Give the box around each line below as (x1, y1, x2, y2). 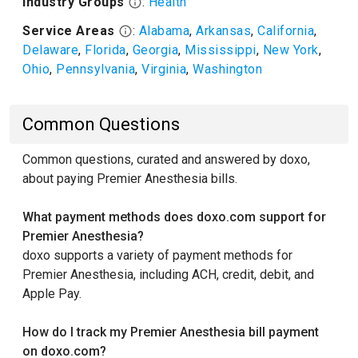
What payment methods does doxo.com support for (22, 209, 326, 225)
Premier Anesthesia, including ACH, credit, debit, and (22, 267, 314, 282)
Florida (85, 42, 126, 58)
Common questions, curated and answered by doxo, (22, 152, 310, 167)
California (257, 23, 314, 38)
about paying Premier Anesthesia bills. (22, 171, 237, 186)
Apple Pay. (22, 286, 82, 301)
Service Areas (22, 23, 118, 38)
